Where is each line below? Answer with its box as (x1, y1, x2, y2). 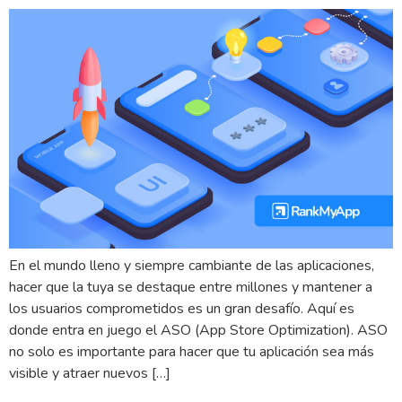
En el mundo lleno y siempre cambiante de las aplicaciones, (9, 256, 374, 276)
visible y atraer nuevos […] (9, 363, 170, 384)
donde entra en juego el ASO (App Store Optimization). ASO (9, 320, 388, 341)
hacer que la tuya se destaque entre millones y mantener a (9, 277, 372, 298)
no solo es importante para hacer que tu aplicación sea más (9, 342, 374, 363)
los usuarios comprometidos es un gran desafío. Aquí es (9, 299, 354, 319)
